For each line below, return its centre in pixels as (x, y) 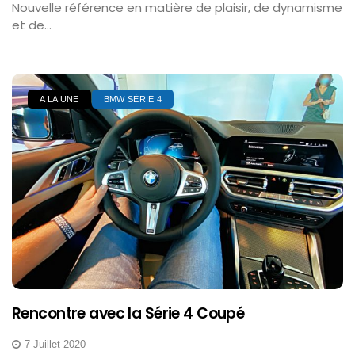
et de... (32, 25)
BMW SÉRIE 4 (133, 99)
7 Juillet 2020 (55, 344)
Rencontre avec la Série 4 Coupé (128, 313)
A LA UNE (59, 99)
